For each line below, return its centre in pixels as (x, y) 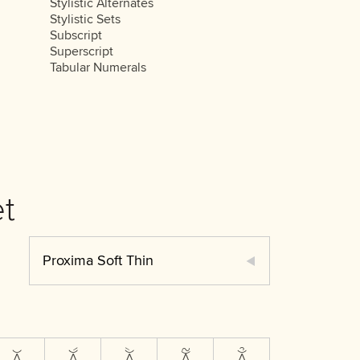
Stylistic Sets (85, 19)
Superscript (81, 51)
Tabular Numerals (98, 67)
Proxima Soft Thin (98, 260)
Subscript (76, 35)
